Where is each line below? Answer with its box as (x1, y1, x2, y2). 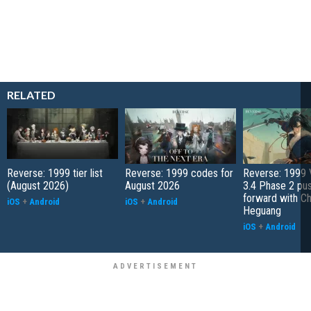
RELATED (7, 87, 56, 101)
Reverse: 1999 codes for (125, 166, 233, 180)
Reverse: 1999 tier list (7, 166, 103, 180)
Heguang (243, 203, 281, 217)
